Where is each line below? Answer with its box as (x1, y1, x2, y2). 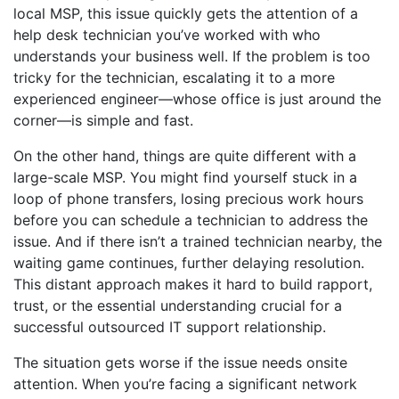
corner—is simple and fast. (13, 111, 193, 129)
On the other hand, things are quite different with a (13, 147, 356, 165)
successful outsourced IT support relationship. (13, 318, 326, 336)
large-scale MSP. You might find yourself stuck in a (13, 168, 357, 186)
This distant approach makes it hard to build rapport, (13, 275, 372, 293)
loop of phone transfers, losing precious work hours (13, 190, 363, 208)
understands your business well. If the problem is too (13, 47, 370, 65)
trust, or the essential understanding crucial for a (13, 297, 342, 314)
